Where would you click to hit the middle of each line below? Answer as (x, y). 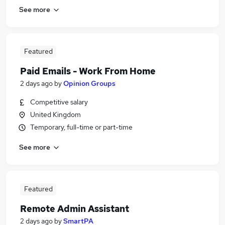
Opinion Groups (89, 83)
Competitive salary (59, 102)
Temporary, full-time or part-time (81, 127)
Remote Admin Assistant (75, 209)
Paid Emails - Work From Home (88, 71)
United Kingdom (55, 115)
